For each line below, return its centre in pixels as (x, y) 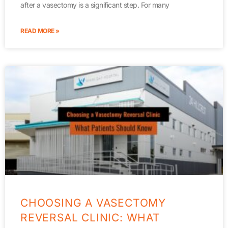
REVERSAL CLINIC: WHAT (90, 217)
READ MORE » (40, 31)
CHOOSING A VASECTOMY (93, 203)
